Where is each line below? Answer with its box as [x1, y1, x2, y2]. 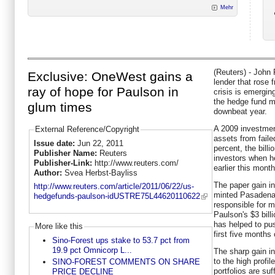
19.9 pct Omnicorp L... [52, 245, 132, 255]
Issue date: [33, 138, 77, 148]
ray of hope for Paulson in [28, 85, 179, 100]
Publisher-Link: [33, 158, 95, 168]
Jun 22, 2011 [77, 138, 123, 148]
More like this [34, 222, 83, 231]
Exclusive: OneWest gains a [28, 69, 193, 85]
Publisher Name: [33, 148, 99, 158]
